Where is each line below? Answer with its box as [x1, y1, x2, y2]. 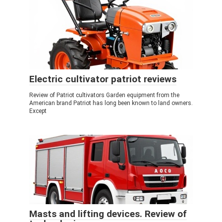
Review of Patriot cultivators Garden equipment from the [29, 92, 179, 99]
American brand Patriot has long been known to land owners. [29, 100, 193, 107]
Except [29, 108, 47, 114]
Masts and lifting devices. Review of [29, 208, 187, 220]
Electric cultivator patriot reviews [29, 73, 176, 85]
